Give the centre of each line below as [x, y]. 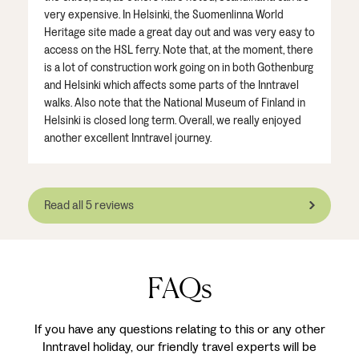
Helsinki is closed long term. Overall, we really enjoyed [173, 120]
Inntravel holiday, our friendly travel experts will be [179, 346]
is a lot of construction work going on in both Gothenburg [179, 67]
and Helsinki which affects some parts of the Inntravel [171, 85]
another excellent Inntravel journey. [128, 138]
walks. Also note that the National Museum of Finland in [175, 103]
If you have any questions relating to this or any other [179, 329]
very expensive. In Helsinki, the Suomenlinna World [164, 14]
